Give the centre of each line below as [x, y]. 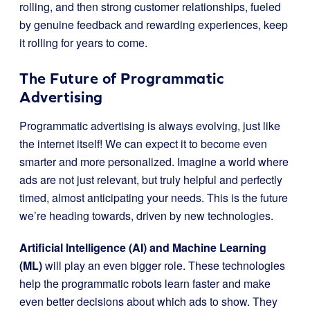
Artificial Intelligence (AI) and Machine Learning [143, 247]
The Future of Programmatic [121, 79]
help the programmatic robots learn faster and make [145, 283]
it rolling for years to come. [83, 43]
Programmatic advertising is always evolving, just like [150, 126]
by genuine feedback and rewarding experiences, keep [154, 25]
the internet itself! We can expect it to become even [143, 144]
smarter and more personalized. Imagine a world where [154, 162]
